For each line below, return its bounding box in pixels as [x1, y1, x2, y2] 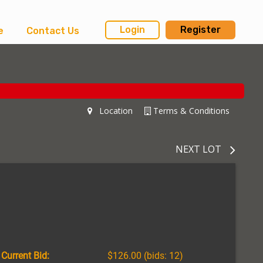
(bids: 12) [141, 249, 183, 261]
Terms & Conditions [151, 104, 230, 116]
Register [180, 24, 221, 36]
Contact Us [26, 25, 79, 36]
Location [92, 104, 133, 116]
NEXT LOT [176, 142, 221, 156]
